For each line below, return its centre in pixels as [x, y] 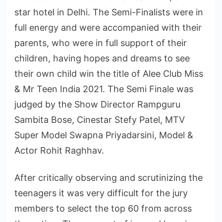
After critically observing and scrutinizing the [109, 177]
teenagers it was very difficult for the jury [101, 193]
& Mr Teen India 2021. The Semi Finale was [104, 89]
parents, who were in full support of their [101, 43]
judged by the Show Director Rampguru [97, 104]
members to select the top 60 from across [103, 208]
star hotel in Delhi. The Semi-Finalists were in [109, 12]
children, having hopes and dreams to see [102, 58]
